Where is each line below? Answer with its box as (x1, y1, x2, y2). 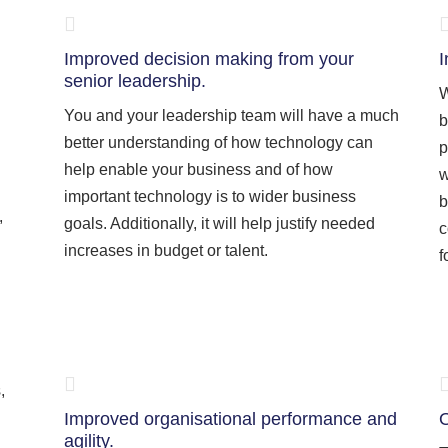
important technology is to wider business (64, 188, 356, 205)
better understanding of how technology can (64, 134, 373, 151)
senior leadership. (64, 71, 206, 91)
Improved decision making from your (64, 49, 354, 69)
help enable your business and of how (64, 161, 333, 178)
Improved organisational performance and (64, 409, 397, 429)
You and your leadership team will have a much (64, 107, 399, 124)
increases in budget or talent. (64, 242, 268, 259)
